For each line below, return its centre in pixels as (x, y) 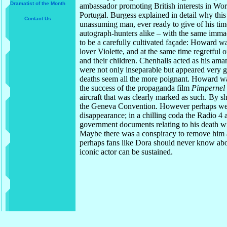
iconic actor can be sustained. (126, 152)
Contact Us (38, 18)
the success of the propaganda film (136, 88)
